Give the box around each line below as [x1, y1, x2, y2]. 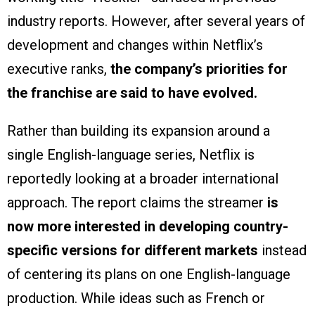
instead [258, 241, 307, 259]
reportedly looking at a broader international [7, 169, 278, 187]
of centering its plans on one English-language [7, 265, 290, 283]
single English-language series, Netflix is [7, 146, 255, 163]
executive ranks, [7, 60, 110, 77]
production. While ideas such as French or [7, 289, 265, 307]
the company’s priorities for [110, 60, 288, 77]
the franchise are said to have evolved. [7, 84, 257, 101]
